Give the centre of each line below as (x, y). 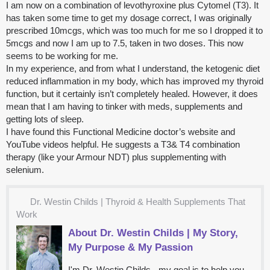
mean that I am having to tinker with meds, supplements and (124, 107)
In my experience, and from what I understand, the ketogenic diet (133, 69)
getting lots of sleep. (45, 119)
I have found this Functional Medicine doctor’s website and (121, 132)
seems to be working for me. (62, 56)
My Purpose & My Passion (131, 247)
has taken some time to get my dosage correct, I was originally (129, 18)
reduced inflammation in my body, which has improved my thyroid (135, 81)
